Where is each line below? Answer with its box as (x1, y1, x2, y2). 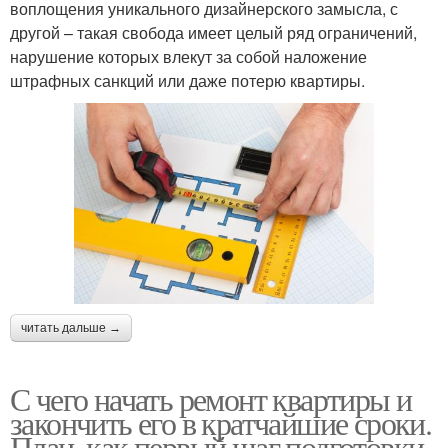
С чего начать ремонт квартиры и (10, 376, 412, 420)
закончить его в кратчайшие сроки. (10, 400, 432, 444)
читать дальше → (21, 320, 121, 335)
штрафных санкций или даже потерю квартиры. (10, 69, 365, 93)
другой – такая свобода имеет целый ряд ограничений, (10, 21, 417, 45)
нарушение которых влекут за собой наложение (10, 45, 367, 69)
